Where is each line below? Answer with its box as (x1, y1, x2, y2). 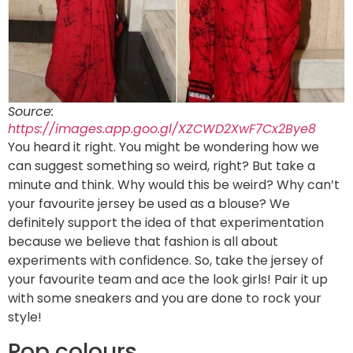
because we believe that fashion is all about (8, 232, 278, 251)
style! (8, 308, 42, 327)
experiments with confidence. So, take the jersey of (8, 251, 324, 270)
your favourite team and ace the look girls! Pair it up (8, 270, 328, 289)
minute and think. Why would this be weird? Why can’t (8, 176, 340, 195)
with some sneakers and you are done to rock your (8, 289, 321, 308)
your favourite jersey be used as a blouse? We (8, 195, 290, 214)
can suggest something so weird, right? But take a (8, 157, 315, 176)
